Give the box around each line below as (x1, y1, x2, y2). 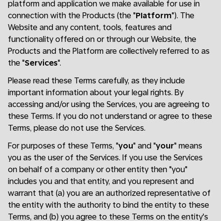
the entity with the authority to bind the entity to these (8, 200, 209, 210)
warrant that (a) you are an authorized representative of (8, 188, 211, 198)
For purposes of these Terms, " (8, 141, 118, 150)
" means (174, 141, 202, 150)
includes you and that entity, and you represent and (8, 177, 194, 186)
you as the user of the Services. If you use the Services (8, 153, 203, 162)
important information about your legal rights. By (8, 88, 184, 97)
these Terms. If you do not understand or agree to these (8, 111, 212, 121)
